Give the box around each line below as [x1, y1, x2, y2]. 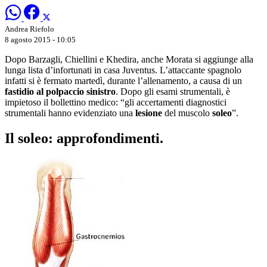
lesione [135, 107, 162, 118]
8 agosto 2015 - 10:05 [5, 35, 76, 44]
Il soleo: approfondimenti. [5, 130, 163, 146]
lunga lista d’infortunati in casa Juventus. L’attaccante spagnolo [5, 64, 241, 75]
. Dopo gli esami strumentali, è [116, 86, 230, 97]
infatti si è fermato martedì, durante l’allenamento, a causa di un [5, 75, 242, 86]
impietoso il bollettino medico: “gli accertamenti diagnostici [5, 97, 226, 107]
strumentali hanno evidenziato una [5, 107, 135, 118]
